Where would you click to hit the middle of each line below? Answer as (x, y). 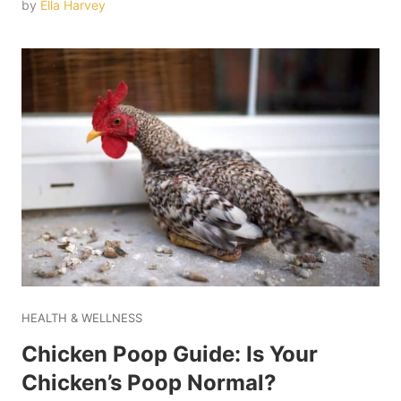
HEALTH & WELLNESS (82, 318)
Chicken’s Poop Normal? (149, 383)
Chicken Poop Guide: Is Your (170, 354)
